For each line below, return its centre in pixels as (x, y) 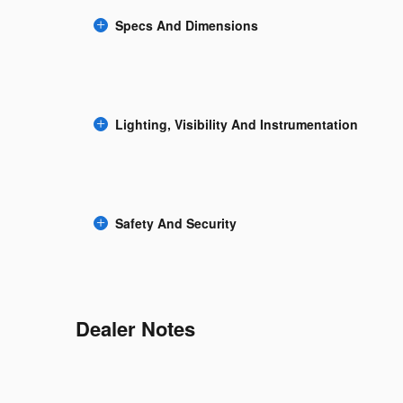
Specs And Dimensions (187, 26)
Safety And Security (176, 224)
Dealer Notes (135, 328)
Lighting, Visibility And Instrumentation (237, 125)
